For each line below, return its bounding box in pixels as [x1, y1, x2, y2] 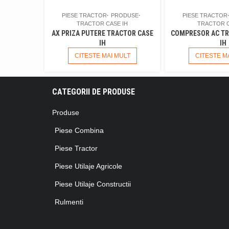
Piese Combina [55, 126, 104, 135]
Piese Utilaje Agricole [55, 162, 122, 171]
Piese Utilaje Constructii [55, 180, 131, 189]
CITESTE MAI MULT [74, 52, 130, 60]
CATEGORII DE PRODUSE [52, 87, 135, 97]
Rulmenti [55, 198, 83, 207]
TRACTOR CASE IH [77, 20, 128, 27]
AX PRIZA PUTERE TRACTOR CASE [51, 29, 153, 38]
